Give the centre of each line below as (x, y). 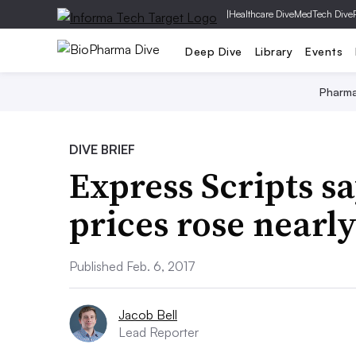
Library (273, 51)
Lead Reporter (159, 332)
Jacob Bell (148, 315)
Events (324, 51)
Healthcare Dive (261, 14)
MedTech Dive (323, 14)
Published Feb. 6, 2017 (132, 266)
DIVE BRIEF (102, 149)
